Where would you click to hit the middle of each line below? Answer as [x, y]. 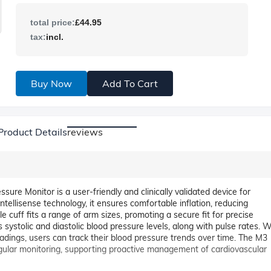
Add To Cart [130, 83]
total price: [52, 22]
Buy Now [51, 83]
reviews [85, 132]
